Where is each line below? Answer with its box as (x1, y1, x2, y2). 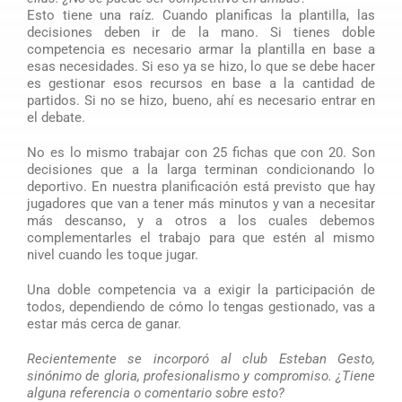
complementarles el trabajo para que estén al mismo (26, 229, 376, 246)
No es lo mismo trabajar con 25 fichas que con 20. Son (26, 144, 376, 161)
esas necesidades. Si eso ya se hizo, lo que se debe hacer (26, 57, 376, 74)
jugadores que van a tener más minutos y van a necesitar (26, 195, 376, 212)
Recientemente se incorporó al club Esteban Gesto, (26, 350, 376, 367)
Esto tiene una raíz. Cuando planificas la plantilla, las (26, 6, 376, 23)
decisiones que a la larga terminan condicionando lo (26, 161, 376, 178)
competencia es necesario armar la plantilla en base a (26, 40, 376, 57)
